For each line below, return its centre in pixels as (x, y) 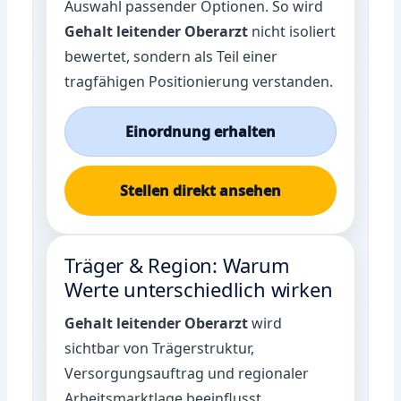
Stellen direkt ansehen (200, 190)
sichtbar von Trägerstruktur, (160, 348)
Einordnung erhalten (200, 131)
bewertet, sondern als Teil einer (171, 56)
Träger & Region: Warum (177, 264)
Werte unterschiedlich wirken (199, 289)
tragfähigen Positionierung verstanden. (199, 81)
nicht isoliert (292, 31)
